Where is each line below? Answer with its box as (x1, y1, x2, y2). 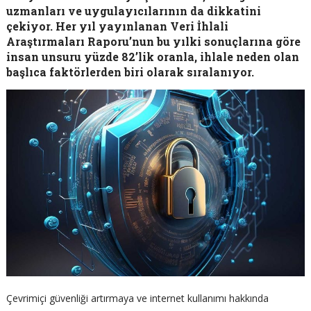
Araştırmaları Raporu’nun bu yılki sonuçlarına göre (6, 34, 301, 49)
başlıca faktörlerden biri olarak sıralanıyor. (6, 65, 254, 79)
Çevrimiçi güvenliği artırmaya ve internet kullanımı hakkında (6, 291, 269, 305)
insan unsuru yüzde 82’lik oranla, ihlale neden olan (6, 49, 299, 64)
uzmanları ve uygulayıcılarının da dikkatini (6, 3, 261, 18)
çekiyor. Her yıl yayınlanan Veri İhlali (6, 19, 228, 33)
